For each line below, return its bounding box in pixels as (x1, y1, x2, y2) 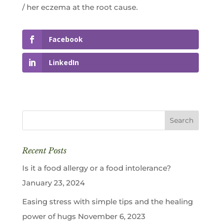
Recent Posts (22, 146, 67, 156)
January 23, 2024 (22, 178, 85, 188)
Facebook (48, 35, 83, 44)
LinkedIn (48, 58, 79, 68)
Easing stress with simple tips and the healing (22, 196, 193, 206)
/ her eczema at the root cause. (22, 2, 138, 12)
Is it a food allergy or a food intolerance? (22, 163, 171, 173)
